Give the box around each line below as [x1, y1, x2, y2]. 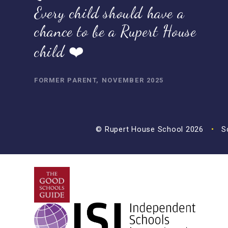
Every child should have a [34, 3, 185, 22]
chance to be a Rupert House [34, 21, 196, 40]
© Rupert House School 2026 [96, 124, 206, 134]
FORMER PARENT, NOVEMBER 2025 [34, 76, 164, 84]
